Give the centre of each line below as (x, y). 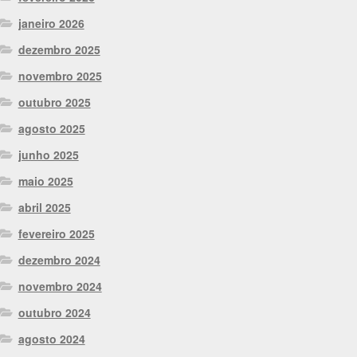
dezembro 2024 (59, 260)
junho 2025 (48, 155)
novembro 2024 (60, 286)
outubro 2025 (54, 102)
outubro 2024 (54, 313)
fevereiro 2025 (56, 234)
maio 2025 (45, 181)
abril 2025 (44, 208)
